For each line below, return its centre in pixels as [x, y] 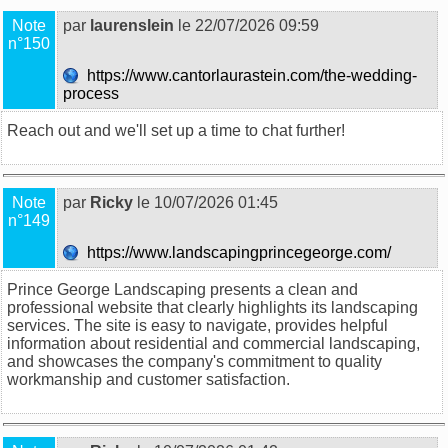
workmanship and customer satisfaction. [148, 379]
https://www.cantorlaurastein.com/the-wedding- [248, 75]
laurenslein [132, 25]
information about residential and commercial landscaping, [213, 343]
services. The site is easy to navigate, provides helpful [197, 325]
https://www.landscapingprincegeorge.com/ [237, 252]
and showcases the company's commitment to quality [194, 361]
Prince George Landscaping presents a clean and [182, 289]
